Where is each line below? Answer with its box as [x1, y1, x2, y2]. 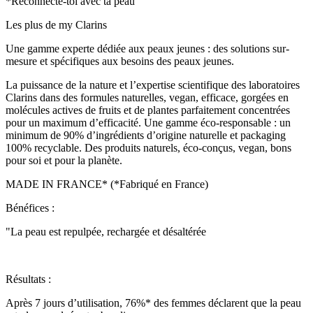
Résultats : [6, 272, 51, 285]
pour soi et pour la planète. [6, 154, 122, 166]
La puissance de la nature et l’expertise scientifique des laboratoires [6, 78, 300, 91]
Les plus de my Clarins [6, 18, 107, 31]
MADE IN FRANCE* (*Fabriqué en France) [6, 177, 208, 190]
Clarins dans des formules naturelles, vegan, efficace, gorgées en [6, 91, 289, 103]
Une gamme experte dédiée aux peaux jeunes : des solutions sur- [6, 42, 289, 54]
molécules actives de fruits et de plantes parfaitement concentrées [6, 103, 290, 116]
